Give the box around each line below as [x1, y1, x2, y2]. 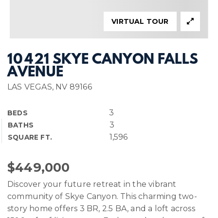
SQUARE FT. [8, 133, 52, 141]
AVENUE [7, 65, 63, 81]
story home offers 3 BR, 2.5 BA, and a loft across [7, 204, 195, 213]
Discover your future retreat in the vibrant [7, 180, 177, 189]
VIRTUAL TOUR [111, 17, 169, 26]
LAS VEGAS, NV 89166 [7, 82, 92, 91]
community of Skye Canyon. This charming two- [7, 192, 197, 201]
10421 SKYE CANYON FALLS [7, 52, 198, 68]
